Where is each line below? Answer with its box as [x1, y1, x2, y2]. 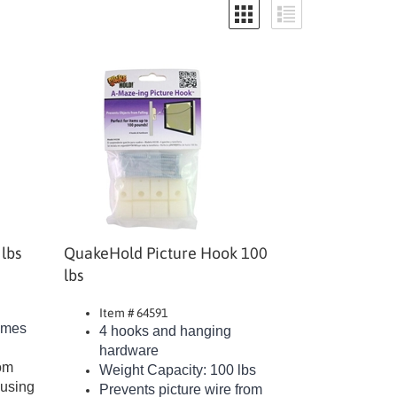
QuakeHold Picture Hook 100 [64, 235, 269, 253]
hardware [99, 334, 160, 349]
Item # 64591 [99, 297, 168, 311]
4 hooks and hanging [99, 315, 232, 330]
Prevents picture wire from [99, 373, 263, 388]
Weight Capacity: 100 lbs [99, 354, 257, 369]
